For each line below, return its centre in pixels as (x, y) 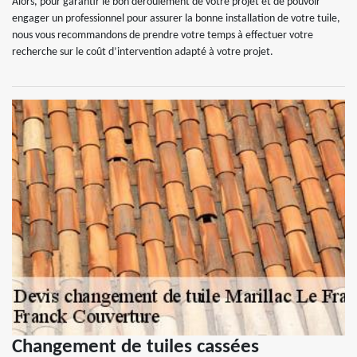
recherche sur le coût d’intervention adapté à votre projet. (143, 52)
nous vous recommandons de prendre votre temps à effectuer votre (163, 35)
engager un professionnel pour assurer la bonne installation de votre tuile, (176, 18)
